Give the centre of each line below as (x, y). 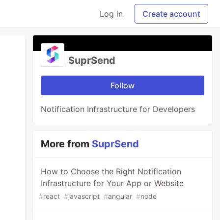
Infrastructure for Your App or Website (112, 183)
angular (120, 196)
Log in (111, 14)
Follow (123, 85)
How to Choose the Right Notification (111, 171)
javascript (84, 196)
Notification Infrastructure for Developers (118, 109)
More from (67, 144)
